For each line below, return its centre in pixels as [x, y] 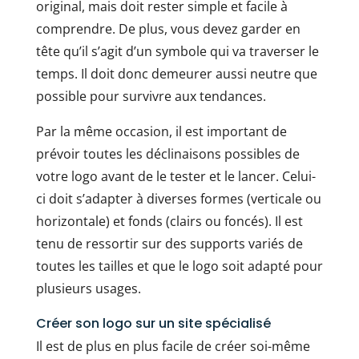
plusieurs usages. [88, 288]
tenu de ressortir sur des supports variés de [169, 243]
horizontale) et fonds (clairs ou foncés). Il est [169, 221]
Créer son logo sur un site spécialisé [153, 323]
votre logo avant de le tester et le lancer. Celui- [175, 176]
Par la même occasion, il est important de [161, 131]
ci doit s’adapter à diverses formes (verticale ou [178, 198]
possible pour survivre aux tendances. [151, 96]
